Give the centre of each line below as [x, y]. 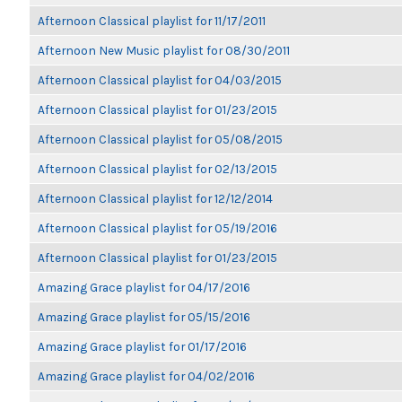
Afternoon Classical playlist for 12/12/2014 [155, 198]
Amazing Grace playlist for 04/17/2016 [144, 287]
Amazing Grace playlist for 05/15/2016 [144, 317]
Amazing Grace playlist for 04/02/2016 [146, 376]
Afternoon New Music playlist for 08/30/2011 [164, 50]
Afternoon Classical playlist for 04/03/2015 [160, 80]
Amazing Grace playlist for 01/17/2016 [142, 346]
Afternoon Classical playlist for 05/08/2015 [160, 139]
